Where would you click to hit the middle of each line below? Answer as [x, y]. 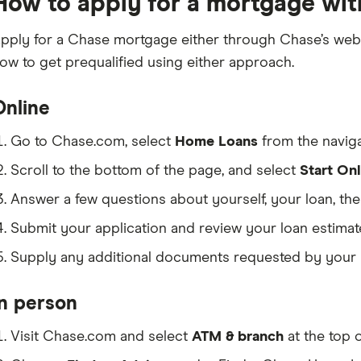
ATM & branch [237, 337]
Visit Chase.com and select [101, 337]
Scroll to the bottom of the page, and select [155, 171]
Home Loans [216, 142]
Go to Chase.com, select [92, 142]
